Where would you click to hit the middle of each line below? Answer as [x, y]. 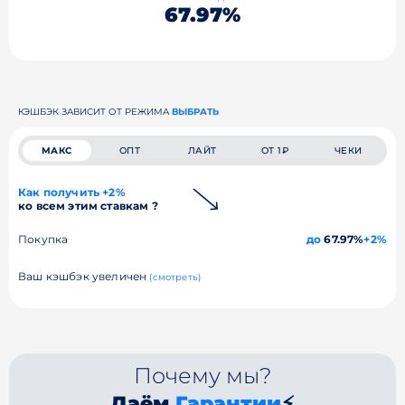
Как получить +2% [72, 192]
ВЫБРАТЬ [195, 111]
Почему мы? [202, 375]
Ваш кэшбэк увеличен [84, 276]
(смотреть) [175, 277]
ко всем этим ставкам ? [88, 205]
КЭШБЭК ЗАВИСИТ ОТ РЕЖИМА [95, 111]
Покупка [43, 239]
